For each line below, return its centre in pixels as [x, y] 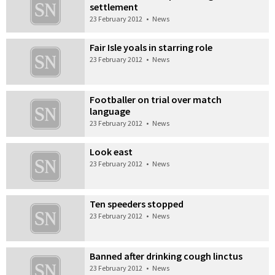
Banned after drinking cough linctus [166, 256]
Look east [111, 151]
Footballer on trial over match [156, 100]
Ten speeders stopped [137, 203]
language [110, 111]
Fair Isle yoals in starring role [151, 48]
